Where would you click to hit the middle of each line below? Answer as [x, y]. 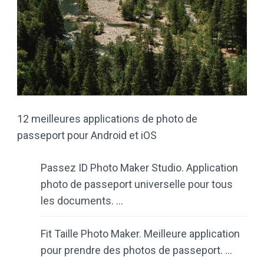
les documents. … [82, 201]
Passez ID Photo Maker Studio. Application [139, 168]
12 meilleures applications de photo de [107, 119]
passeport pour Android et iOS [87, 136]
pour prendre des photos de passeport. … [136, 250]
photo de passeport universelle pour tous [137, 184]
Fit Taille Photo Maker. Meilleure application [140, 234]
